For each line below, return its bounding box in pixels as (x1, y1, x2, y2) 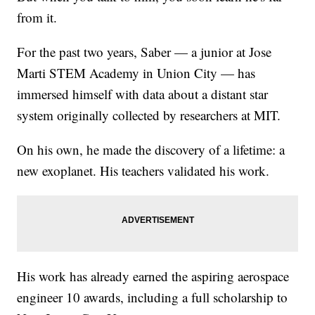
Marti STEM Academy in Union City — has (17, 64, 256, 82)
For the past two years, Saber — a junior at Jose (17, 43, 272, 61)
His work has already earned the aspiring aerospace (17, 267, 290, 285)
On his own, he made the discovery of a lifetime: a (17, 141, 285, 159)
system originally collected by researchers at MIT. (17, 106, 281, 124)
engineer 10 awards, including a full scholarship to (17, 288, 288, 307)
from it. (17, 8, 58, 27)
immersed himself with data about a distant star (17, 85, 269, 103)
